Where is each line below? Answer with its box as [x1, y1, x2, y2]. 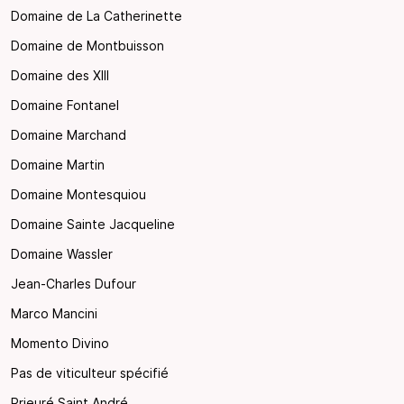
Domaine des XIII [11, 67, 109, 83]
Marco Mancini [11, 305, 97, 321]
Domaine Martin [11, 156, 105, 172]
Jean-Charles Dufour [11, 275, 136, 291]
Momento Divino [11, 335, 109, 351]
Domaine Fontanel [11, 96, 119, 113]
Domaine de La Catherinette [11, 7, 182, 23]
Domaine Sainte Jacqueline [11, 216, 175, 232]
